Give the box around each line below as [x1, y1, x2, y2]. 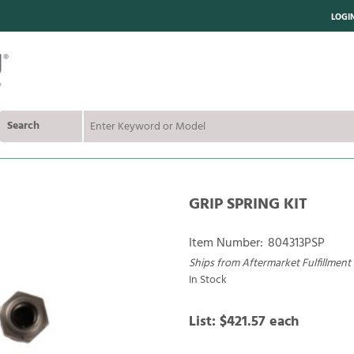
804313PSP [268, 233, 325, 254]
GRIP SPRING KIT [189, 192, 307, 217]
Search [7, 117, 40, 135]
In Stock [189, 271, 227, 289]
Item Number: [189, 233, 263, 254]
